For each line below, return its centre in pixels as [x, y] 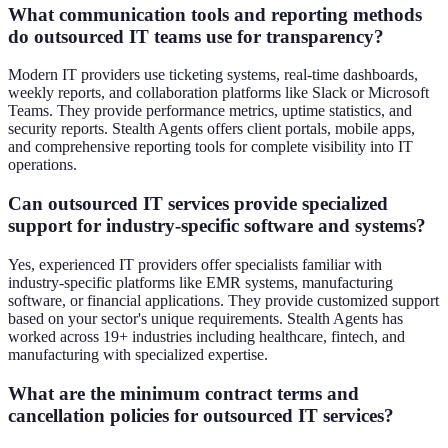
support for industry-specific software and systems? [217, 226]
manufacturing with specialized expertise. [138, 354]
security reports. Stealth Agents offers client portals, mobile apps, [211, 129]
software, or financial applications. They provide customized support [223, 300]
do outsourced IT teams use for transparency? [196, 36]
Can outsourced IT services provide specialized [198, 204]
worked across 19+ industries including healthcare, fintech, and [206, 336]
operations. [42, 165]
